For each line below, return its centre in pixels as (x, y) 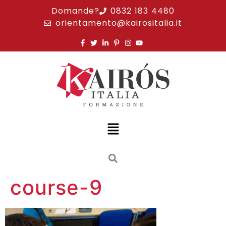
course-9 (56, 188)
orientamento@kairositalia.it (119, 23)
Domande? (75, 11)
